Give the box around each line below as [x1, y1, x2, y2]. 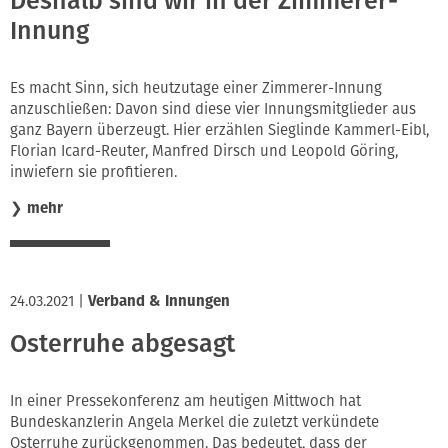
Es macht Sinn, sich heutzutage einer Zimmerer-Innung [10, 79, 382, 98]
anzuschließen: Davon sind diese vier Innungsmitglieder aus [10, 100, 416, 119]
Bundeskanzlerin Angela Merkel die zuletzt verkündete [10, 413, 379, 432]
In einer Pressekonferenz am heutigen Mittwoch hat [10, 392, 361, 411]
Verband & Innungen [88, 292, 230, 311]
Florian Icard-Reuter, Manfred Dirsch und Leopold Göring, [10, 142, 398, 161]
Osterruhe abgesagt [10, 328, 235, 359]
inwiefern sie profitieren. [10, 163, 177, 182]
